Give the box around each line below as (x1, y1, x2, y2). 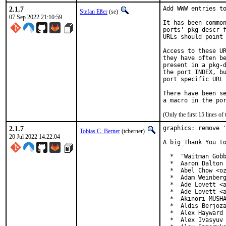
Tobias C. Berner (80, 128, 120, 135)
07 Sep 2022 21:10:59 (9, 14, 62, 21)
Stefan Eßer (80, 8, 107, 15)
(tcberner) (120, 128, 146, 135)
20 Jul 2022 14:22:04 (9, 133, 60, 140)
